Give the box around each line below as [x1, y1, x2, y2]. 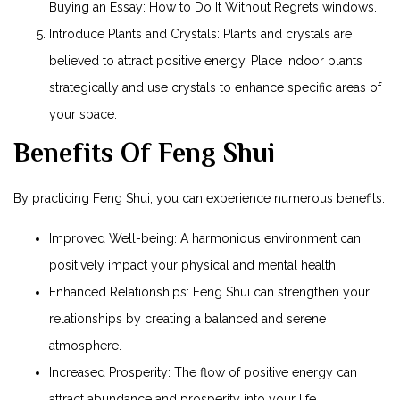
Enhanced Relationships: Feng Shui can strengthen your [49, 284, 370, 299]
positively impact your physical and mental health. [49, 257, 338, 272]
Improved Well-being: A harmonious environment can [49, 230, 361, 246]
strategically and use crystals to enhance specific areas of [49, 80, 381, 96]
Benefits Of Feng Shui [13, 137, 275, 169]
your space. [49, 107, 117, 122]
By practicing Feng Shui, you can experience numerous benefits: [13, 191, 385, 206]
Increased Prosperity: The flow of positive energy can [49, 364, 357, 379]
